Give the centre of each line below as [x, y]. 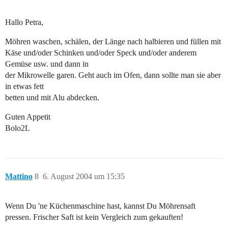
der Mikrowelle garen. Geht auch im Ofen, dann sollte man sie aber [113, 75]
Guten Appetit [28, 117]
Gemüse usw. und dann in [47, 64]
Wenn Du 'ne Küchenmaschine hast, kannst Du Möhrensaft [100, 206]
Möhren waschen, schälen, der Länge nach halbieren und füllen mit [113, 42]
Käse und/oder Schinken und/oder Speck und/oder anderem [101, 53]
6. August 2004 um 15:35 [84, 177]
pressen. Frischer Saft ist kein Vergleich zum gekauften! [94, 217]
